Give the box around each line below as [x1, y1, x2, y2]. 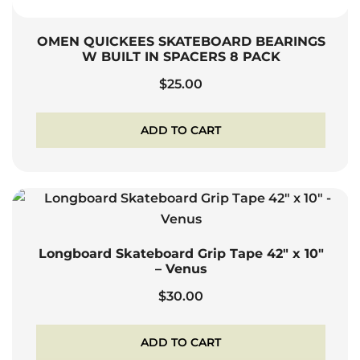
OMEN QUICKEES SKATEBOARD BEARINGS [36, 34, 325, 50]
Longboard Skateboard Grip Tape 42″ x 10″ [38, 246, 324, 262]
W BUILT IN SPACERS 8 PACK [81, 49, 280, 65]
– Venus [154, 261, 207, 277]
